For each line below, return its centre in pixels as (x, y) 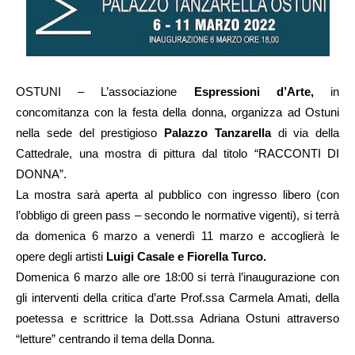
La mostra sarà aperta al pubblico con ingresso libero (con (177, 195)
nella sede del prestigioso (90, 133)
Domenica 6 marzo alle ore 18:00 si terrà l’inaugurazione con (177, 277)
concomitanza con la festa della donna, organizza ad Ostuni (177, 113)
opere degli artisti (61, 257)
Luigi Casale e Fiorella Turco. (186, 257)
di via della (305, 133)
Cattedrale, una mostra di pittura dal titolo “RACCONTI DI (177, 154)
